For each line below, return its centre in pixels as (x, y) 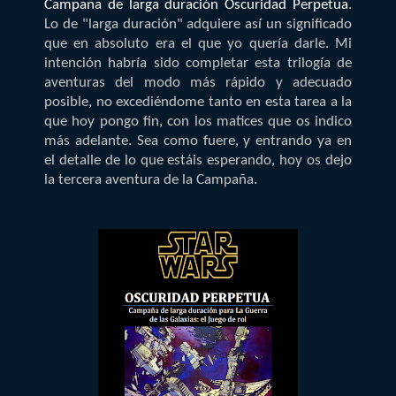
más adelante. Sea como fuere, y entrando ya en (198, 141)
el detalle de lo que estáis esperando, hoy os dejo (198, 160)
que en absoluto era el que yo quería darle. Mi (198, 43)
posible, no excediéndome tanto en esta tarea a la (198, 102)
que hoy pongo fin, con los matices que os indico (198, 121)
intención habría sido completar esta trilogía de (198, 63)
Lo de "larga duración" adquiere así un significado (198, 24)
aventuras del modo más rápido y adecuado (198, 82)
